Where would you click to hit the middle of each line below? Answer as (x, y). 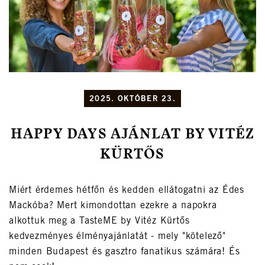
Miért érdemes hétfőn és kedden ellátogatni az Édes (127, 191)
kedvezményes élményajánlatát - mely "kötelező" (117, 237)
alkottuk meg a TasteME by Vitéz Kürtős (99, 222)
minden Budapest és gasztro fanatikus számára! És (125, 252)
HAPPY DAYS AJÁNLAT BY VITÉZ (132, 135)
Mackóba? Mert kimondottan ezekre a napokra (113, 206)
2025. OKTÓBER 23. (132, 100)
